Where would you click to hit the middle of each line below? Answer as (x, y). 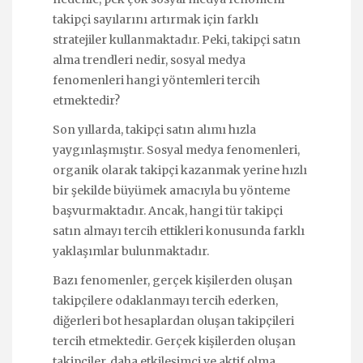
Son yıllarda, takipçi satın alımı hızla (154, 129)
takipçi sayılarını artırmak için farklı (156, 19)
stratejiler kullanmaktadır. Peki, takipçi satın (177, 39)
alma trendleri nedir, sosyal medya (149, 60)
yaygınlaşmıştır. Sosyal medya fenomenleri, (176, 149)
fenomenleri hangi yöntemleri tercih (156, 80)
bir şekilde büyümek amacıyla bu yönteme (171, 190)
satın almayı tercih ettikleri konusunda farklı (179, 231)
